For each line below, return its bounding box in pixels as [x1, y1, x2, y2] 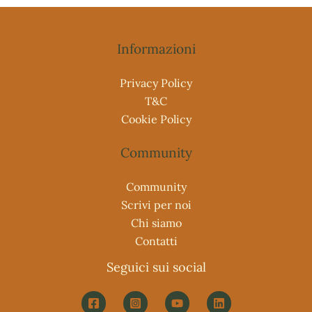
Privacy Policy [120, 75, 192, 90]
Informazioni [116, 40, 196, 57]
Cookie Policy [120, 111, 192, 126]
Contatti [134, 233, 178, 248]
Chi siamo [130, 215, 182, 230]
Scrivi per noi [120, 197, 192, 212]
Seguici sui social [106, 258, 206, 275]
